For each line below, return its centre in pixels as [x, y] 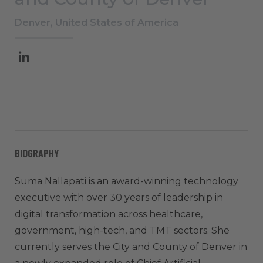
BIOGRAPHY [37, 153]
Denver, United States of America [97, 22]
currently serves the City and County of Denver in [131, 247]
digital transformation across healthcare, [109, 214]
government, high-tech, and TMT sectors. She [122, 230]
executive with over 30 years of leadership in [119, 197]
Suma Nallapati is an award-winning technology [127, 181]
